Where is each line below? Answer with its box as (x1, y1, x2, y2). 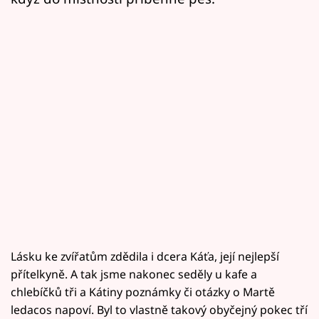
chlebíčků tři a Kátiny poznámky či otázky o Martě (11, 283, 275, 300)
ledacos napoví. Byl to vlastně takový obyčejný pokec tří (11, 301, 308, 318)
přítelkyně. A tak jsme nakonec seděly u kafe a (11, 266, 257, 282)
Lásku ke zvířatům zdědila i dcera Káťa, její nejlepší (11, 248, 279, 264)
